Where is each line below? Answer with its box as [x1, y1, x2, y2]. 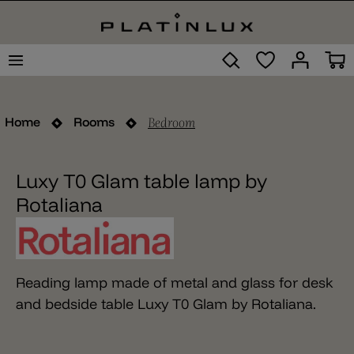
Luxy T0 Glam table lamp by [16, 168, 267, 193]
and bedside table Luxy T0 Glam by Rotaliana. [16, 295, 316, 314]
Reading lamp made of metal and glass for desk [16, 273, 333, 292]
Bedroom [148, 112, 195, 131]
